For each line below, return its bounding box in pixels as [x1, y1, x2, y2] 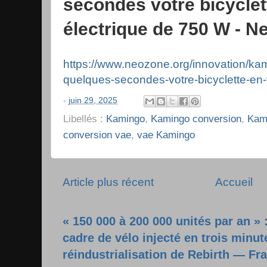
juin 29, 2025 [69, 96, 117, 105]
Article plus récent [63, 176, 154, 188]
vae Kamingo [137, 129, 195, 141]
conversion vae [63, 129, 131, 141]
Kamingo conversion [151, 113, 241, 125]
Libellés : [63, 113, 106, 125]
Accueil [215, 176, 253, 188]
